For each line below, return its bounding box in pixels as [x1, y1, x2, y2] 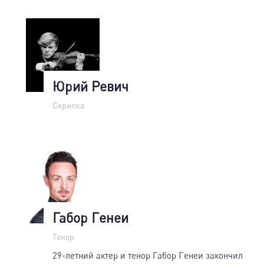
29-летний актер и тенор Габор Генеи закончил [52, 249, 243, 260]
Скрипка [52, 100, 84, 110]
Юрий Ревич [52, 77, 128, 94]
